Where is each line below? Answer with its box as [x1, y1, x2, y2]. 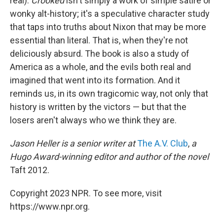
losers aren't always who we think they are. [10, 115, 177, 125]
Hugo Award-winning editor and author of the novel [10, 151, 209, 162]
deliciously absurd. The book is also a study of [10, 48, 189, 59]
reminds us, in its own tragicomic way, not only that [10, 88, 208, 99]
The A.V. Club [137, 138, 188, 148]
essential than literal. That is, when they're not [10, 35, 188, 45]
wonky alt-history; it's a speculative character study [10, 8, 210, 19]
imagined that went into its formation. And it [10, 75, 180, 85]
